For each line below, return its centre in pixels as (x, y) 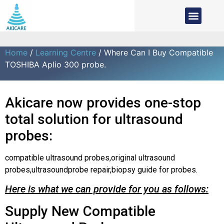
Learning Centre (66, 52)
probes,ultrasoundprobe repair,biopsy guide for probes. (101, 170)
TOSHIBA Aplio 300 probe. (55, 64)
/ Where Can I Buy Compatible (154, 52)
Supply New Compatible (80, 211)
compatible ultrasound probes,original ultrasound (90, 158)
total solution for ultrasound (94, 119)
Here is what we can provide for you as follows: (107, 189)
